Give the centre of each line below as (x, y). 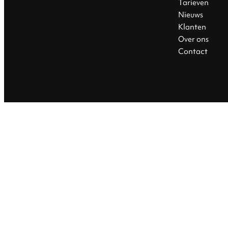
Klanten (192, 27)
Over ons (193, 39)
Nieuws (190, 15)
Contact (193, 51)
